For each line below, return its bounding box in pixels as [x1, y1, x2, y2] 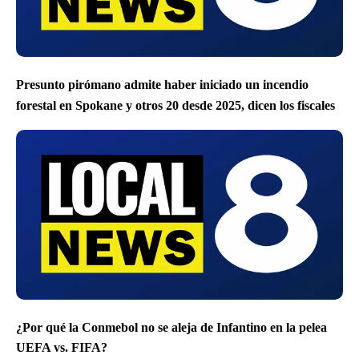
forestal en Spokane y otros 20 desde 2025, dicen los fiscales [16, 98, 335, 112]
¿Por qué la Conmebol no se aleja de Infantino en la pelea [16, 321, 327, 334]
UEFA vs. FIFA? [16, 341, 107, 355]
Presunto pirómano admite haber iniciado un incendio [16, 78, 309, 92]
